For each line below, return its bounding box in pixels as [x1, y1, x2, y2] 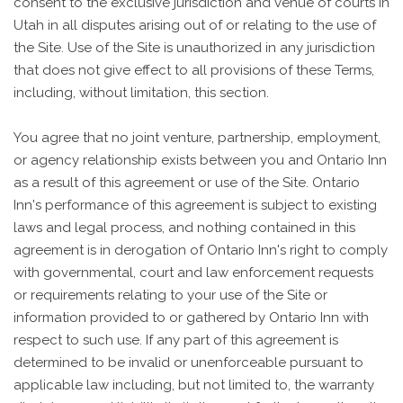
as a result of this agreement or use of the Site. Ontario [13, 174, 360, 191]
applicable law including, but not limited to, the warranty [13, 376, 374, 393]
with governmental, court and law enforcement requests [13, 264, 373, 281]
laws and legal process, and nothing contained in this [13, 219, 355, 236]
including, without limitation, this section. [13, 84, 269, 101]
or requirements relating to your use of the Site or [13, 286, 327, 303]
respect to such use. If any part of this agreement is [13, 331, 338, 348]
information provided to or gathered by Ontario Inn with [13, 309, 369, 326]
